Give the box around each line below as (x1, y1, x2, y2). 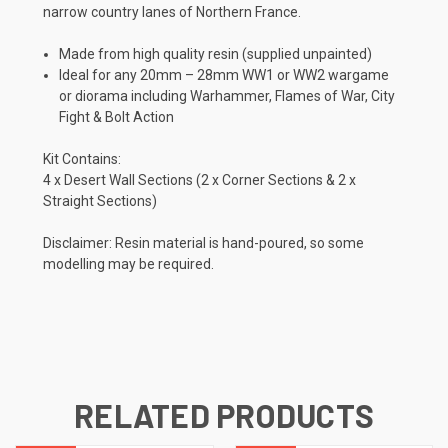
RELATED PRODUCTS (74, 395, 374, 434)
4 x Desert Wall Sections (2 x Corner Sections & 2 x (43, 171, 356, 188)
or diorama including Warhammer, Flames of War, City (59, 87, 396, 104)
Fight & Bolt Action (59, 108, 175, 125)
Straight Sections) (43, 192, 157, 209)
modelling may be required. (43, 255, 214, 272)
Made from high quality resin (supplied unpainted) (59, 45, 373, 62)
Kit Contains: (43, 150, 121, 167)
